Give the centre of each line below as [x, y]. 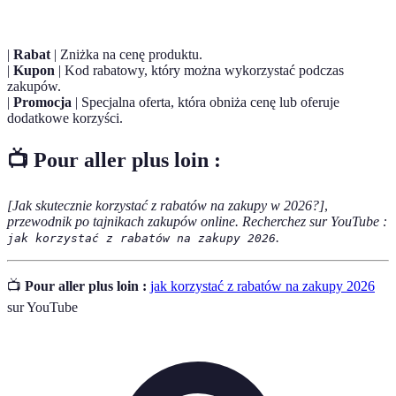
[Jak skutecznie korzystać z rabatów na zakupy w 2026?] [166, 206]
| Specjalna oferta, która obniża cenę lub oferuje [206, 103]
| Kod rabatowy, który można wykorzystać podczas [199, 71]
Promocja [42, 103]
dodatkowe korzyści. [65, 118]
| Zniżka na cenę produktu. [126, 55]
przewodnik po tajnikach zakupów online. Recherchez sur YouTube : [197, 222]
